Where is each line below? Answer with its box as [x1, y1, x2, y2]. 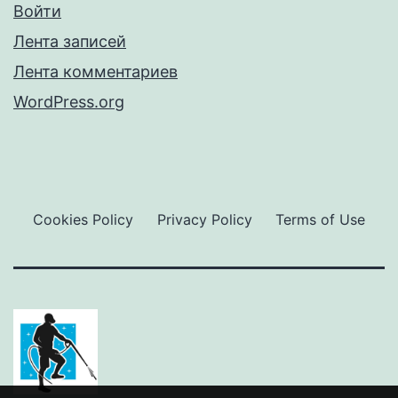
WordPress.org [13, 92, 124, 112]
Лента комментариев [13, 62, 178, 82]
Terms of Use [275, 210, 365, 228]
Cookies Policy [33, 210, 134, 228]
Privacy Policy [156, 210, 252, 228]
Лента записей [13, 32, 126, 52]
